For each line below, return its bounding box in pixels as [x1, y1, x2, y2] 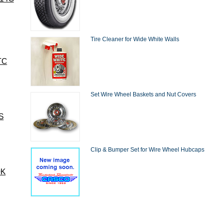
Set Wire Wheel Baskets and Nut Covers [91, 91, 196, 98]
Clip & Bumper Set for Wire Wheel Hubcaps [91, 146, 204, 153]
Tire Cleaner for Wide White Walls [91, 36, 179, 43]
